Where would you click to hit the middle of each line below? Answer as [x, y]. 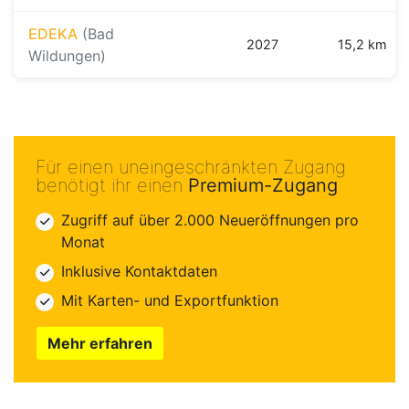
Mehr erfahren [100, 344]
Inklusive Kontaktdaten [139, 272]
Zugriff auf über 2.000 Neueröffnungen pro [210, 220]
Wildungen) [67, 56]
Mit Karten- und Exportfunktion [170, 301]
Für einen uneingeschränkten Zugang [191, 168]
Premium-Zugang [263, 186]
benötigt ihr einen [112, 186]
